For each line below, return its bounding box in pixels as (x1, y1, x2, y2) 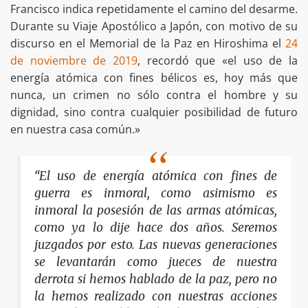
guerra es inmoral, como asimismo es (34, 185, 277, 201)
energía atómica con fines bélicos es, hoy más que (10, 69, 298, 85)
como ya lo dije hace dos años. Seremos (34, 219, 277, 235)
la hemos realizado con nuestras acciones (34, 288, 277, 304)
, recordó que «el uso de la (137, 52, 298, 68)
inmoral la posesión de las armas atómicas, (34, 202, 277, 218)
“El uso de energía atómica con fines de (34, 168, 277, 184)
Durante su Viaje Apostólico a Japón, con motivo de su (10, 18, 298, 34)
